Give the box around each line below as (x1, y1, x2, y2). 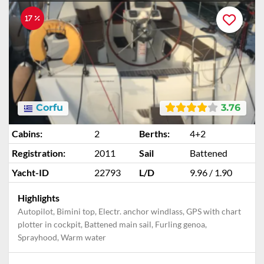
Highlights (18, 192, 60, 203)
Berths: (139, 128, 170, 139)
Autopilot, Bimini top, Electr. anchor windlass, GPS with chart (18, 206, 241, 216)
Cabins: (12, 128, 42, 139)
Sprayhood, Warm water (18, 232, 106, 242)
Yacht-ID (12, 167, 49, 178)
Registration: (12, 147, 65, 159)
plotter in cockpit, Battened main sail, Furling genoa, (18, 219, 207, 229)
